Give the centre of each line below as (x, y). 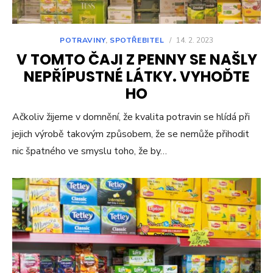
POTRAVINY (83, 41)
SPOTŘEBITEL (137, 41)
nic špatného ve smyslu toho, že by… (90, 151)
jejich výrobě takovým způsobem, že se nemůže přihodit (131, 134)
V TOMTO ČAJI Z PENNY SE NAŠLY (136, 60)
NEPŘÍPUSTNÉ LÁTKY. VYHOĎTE (136, 77)
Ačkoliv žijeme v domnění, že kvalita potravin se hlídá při (131, 117)
